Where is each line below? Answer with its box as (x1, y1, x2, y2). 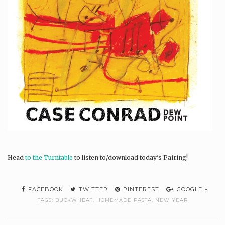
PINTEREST (121, 186, 159, 193)
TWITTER (77, 186, 108, 193)
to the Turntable (25, 154, 73, 162)
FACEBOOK (26, 186, 63, 193)
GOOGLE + (175, 186, 208, 193)
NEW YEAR (155, 197, 188, 203)
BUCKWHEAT (55, 197, 93, 203)
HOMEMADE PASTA (96, 197, 152, 203)
